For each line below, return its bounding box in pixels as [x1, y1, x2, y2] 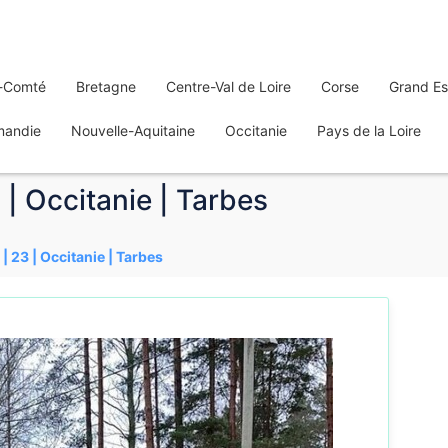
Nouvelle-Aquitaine [71, 122, 195, 139]
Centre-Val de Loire [166, 78, 291, 95]
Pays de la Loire [317, 122, 421, 139]
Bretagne [76, 78, 136, 95]
